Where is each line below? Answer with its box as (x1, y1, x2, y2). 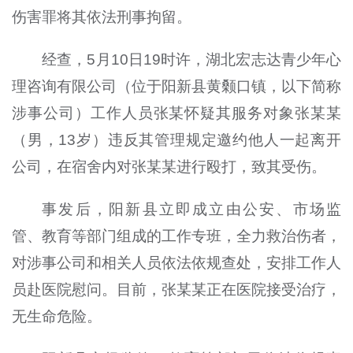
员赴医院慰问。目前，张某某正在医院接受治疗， (11, 281, 342, 298)
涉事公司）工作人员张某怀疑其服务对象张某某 (11, 104, 342, 121)
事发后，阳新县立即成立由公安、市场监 (42, 200, 342, 217)
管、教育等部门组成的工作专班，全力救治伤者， (11, 227, 342, 244)
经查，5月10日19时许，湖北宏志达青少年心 (42, 50, 342, 68)
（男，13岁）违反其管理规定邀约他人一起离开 (11, 131, 342, 148)
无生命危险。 (11, 307, 102, 325)
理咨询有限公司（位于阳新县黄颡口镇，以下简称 (11, 77, 342, 95)
